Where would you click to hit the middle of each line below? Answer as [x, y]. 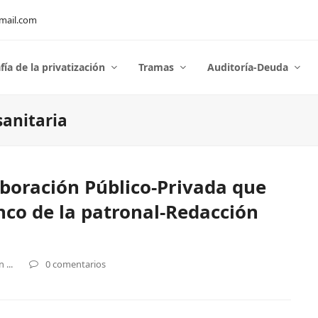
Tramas [158, 67]
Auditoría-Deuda [249, 67]
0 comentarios [76, 264]
